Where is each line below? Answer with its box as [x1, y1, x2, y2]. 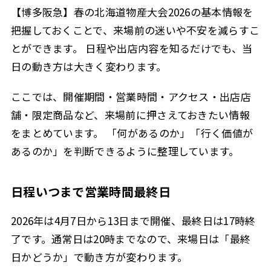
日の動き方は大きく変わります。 [10, 58, 167, 74]
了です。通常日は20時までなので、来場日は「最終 [10, 231, 251, 247]
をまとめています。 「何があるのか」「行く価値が [10, 125, 253, 141]
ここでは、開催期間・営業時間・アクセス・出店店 [10, 89, 251, 105]
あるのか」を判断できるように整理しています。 [10, 143, 240, 159]
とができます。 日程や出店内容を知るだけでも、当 [10, 40, 253, 56]
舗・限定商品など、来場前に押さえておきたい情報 [10, 107, 250, 123]
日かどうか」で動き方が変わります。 [10, 249, 188, 265]
